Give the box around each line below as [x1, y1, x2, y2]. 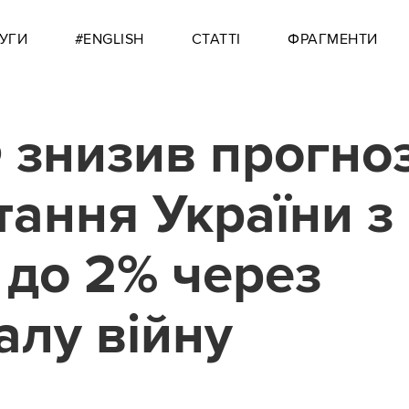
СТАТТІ [191, 30, 241, 48]
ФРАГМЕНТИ [288, 30, 378, 48]
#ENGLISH [74, 30, 144, 48]
